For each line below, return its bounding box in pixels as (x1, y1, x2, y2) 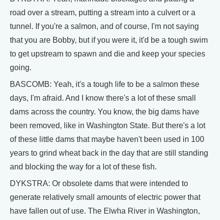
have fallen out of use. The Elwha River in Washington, (10, 206, 200, 215)
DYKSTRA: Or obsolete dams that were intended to (10, 179, 188, 188)
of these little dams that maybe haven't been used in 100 (10, 135, 204, 143)
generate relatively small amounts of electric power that (10, 192, 200, 201)
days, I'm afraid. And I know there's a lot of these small (10, 93, 196, 102)
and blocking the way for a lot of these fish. (10, 162, 157, 171)
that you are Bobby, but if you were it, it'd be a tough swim (10, 35, 208, 44)
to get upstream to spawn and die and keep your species (10, 49, 205, 58)
